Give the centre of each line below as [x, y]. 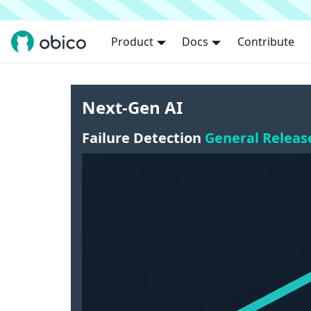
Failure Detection [143, 138]
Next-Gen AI [132, 107]
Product [132, 42]
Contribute [266, 42]
